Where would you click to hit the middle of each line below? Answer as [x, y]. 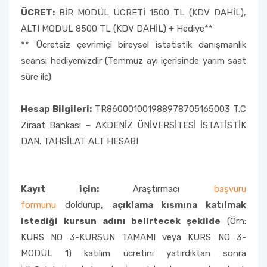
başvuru [230, 189]
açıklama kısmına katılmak [179, 205]
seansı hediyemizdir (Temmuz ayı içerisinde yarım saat [133, 61]
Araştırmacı [156, 189]
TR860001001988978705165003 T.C [170, 109]
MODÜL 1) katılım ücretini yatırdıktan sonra [133, 253]
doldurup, [84, 205]
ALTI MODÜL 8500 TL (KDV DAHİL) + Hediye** [117, 29]
